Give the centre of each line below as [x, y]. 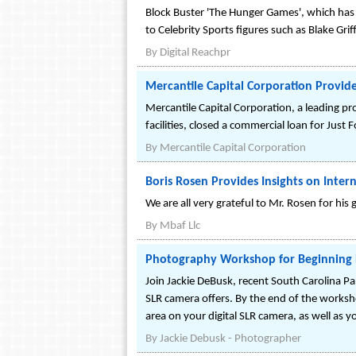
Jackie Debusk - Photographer [230, 339]
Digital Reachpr [195, 53]
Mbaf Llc [180, 226]
